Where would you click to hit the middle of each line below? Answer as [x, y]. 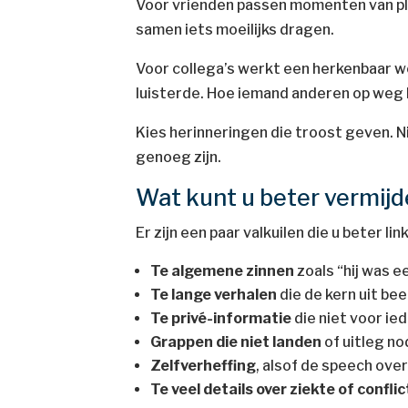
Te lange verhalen [214, 295]
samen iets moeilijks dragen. [235, 30]
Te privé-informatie [221, 318]
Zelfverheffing [204, 366]
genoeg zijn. [179, 157]
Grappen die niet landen [236, 342]
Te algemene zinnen [223, 271]
